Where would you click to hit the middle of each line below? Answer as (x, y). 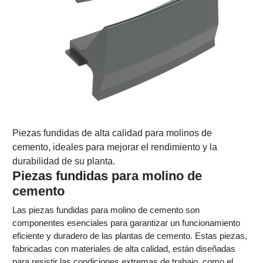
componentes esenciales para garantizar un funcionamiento (126, 223)
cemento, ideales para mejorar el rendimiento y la (115, 147)
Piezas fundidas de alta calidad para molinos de (112, 133)
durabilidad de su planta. (64, 161)
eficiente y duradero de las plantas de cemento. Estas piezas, (130, 236)
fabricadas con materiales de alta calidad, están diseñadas (124, 249)
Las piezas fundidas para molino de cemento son (106, 210)
